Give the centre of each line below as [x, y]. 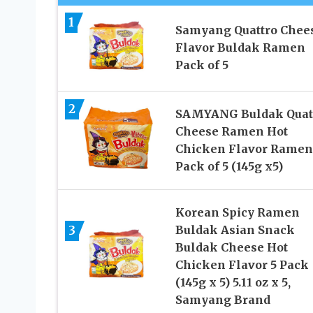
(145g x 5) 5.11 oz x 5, [233, 282]
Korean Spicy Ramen [237, 212]
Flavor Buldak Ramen [240, 48]
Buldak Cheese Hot [231, 247]
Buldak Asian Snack [235, 230]
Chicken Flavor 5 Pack [242, 264]
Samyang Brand [223, 299]
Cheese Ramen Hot [231, 131]
